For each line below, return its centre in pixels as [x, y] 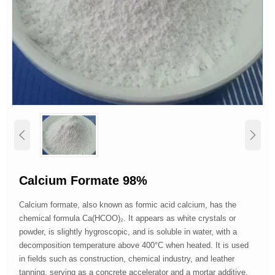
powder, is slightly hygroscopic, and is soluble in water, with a [128, 232]
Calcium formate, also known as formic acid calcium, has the [128, 205]
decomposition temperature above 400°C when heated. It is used [134, 246]
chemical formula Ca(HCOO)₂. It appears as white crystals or [128, 219]
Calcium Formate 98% [83, 181]
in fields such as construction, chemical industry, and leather [127, 259]
